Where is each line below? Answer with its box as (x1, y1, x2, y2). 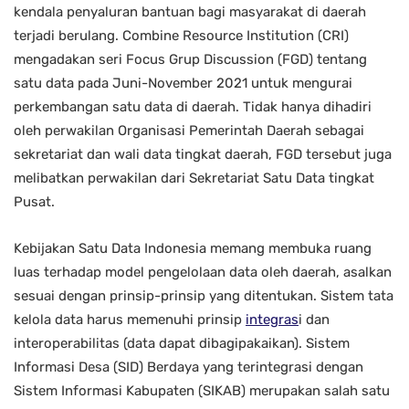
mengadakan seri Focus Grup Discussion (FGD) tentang (14, 51, 367, 68)
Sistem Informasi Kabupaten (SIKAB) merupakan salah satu (14, 383, 390, 400)
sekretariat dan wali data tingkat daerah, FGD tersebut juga (14, 146, 392, 163)
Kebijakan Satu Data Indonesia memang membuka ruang (14, 240, 372, 257)
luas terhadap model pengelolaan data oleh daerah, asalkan (14, 264, 392, 281)
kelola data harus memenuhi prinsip (14, 311, 246, 329)
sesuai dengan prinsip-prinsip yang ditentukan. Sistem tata (14, 288, 393, 305)
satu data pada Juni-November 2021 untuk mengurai (14, 75, 352, 92)
